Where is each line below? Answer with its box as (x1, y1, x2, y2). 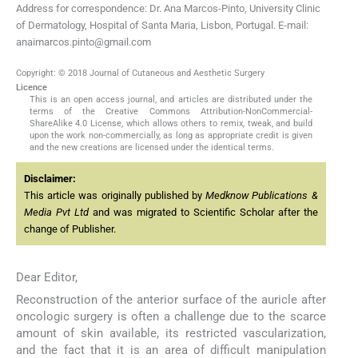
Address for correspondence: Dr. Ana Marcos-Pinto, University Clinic (16, 2, 320, 14)
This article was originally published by (24, 189, 206, 201)
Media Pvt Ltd (24, 205, 89, 218)
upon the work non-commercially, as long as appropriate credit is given (29, 129, 313, 141)
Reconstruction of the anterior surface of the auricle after (16, 292, 326, 308)
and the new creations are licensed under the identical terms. (29, 141, 274, 153)
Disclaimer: (24, 172, 76, 185)
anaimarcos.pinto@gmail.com (16, 35, 151, 48)
